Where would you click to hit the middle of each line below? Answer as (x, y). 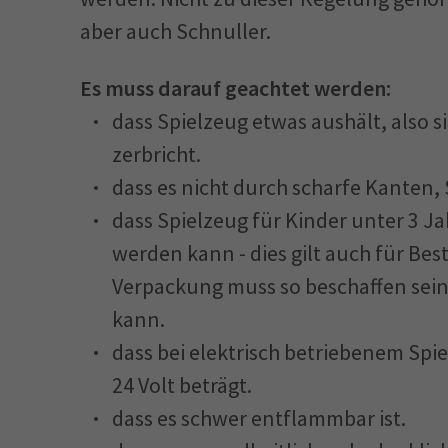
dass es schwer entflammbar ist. (259, 418)
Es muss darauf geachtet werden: (235, 88)
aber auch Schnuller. (175, 31)
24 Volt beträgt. (182, 385)
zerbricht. (156, 154)
